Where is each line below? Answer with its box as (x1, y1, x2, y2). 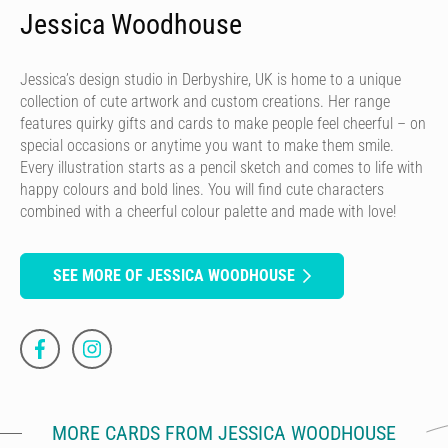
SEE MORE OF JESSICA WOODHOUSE (53, 265, 295, 285)
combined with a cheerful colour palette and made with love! (20, 201, 396, 221)
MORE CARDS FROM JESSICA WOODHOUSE (52, 420, 396, 445)
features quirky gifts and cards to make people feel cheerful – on (20, 113, 426, 133)
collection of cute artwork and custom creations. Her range (20, 91, 390, 111)
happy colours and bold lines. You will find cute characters (20, 179, 384, 199)
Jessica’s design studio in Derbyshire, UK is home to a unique (20, 69, 401, 89)
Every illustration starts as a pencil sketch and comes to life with (20, 157, 423, 177)
